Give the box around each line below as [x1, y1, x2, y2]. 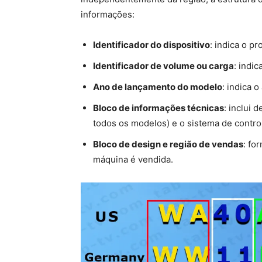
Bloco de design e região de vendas [93, 139, 243, 150]
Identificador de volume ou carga [93, 60, 234, 71]
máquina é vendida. [93, 154, 173, 165]
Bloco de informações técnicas [93, 102, 224, 113]
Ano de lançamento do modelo [93, 81, 222, 92]
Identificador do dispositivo [93, 39, 210, 50]
